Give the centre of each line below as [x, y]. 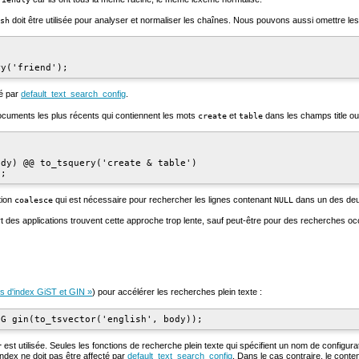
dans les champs [298, 115]
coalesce [34, 200]
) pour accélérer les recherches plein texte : [177, 292]
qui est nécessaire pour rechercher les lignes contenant [163, 199]
